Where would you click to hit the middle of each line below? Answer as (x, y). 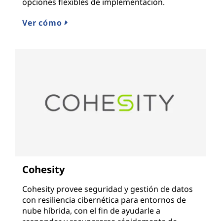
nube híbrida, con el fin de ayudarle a (91, 211)
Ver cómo (43, 22)
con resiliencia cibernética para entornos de (104, 200)
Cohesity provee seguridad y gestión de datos (108, 189)
